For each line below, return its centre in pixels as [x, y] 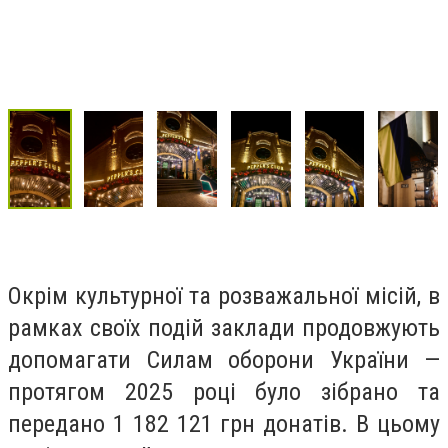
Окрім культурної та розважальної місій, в [224, 295]
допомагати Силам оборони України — [224, 359]
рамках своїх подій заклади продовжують [224, 327]
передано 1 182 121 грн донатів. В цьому [224, 423]
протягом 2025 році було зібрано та [224, 391]
